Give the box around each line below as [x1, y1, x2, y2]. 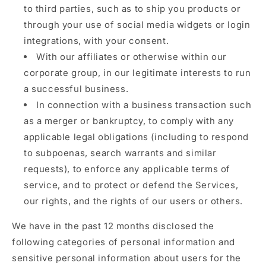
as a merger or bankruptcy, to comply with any [24, 115, 235, 126]
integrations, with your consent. [24, 35, 169, 46]
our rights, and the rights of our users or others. [24, 195, 243, 207]
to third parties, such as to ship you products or [24, 3, 241, 14]
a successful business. [24, 83, 129, 94]
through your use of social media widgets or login [24, 19, 251, 30]
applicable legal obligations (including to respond [24, 131, 249, 142]
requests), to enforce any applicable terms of [24, 163, 231, 175]
